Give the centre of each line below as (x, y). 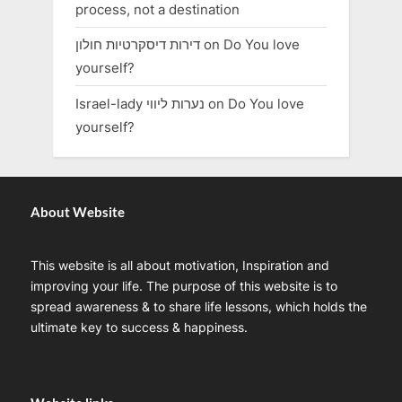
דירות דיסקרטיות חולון (138, 45)
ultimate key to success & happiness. (139, 327)
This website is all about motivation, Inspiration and (180, 265)
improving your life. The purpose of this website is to (184, 286)
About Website (78, 211)
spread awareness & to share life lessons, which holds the (199, 306)
